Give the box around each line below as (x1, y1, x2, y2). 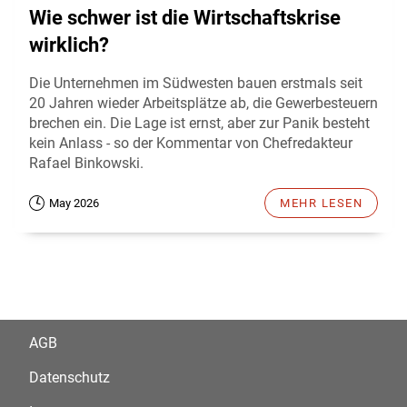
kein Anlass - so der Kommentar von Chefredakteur (29, 134, 352, 153)
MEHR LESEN (280, 196, 362, 211)
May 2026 (49, 196, 99, 211)
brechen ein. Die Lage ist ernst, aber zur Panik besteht (29, 114, 370, 133)
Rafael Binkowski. (29, 154, 144, 173)
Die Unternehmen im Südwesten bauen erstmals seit (29, 74, 362, 93)
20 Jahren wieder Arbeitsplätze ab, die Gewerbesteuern (29, 94, 378, 113)
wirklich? (29, 34, 109, 57)
